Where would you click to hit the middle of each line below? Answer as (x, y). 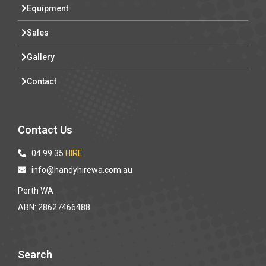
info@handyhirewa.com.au (82, 170)
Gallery (41, 57)
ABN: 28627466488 (54, 207)
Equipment (47, 8)
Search (35, 254)
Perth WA (36, 190)
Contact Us (45, 129)
